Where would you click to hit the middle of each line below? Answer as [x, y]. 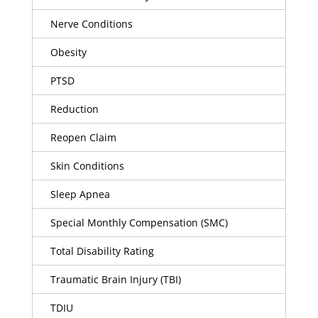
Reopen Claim [83, 137]
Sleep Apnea [80, 194]
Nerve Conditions [91, 24]
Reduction [74, 109]
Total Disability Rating [102, 251]
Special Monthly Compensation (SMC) [139, 223]
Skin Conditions [87, 166]
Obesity [68, 52]
